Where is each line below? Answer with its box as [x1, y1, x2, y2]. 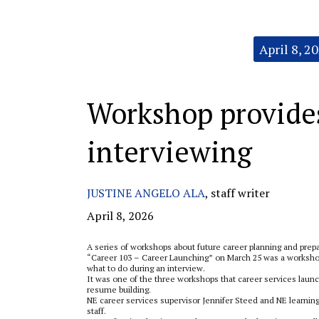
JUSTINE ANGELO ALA [87, 185, 205, 201]
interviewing [87, 132, 252, 170]
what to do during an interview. [87, 263, 207, 273]
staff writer [211, 185, 270, 201]
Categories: [86, 36, 130, 46]
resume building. [87, 284, 153, 295]
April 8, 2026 [87, 208, 154, 224]
